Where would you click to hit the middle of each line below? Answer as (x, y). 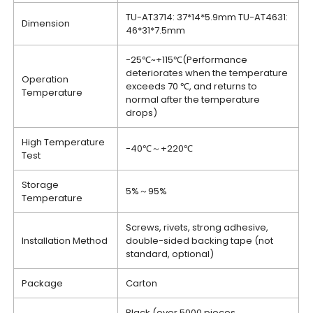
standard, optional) (170, 254)
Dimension (46, 23)
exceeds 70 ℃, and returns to (192, 86)
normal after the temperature (193, 100)
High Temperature (64, 142)
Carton (142, 283)
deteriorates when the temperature (207, 73)
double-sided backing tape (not (200, 241)
